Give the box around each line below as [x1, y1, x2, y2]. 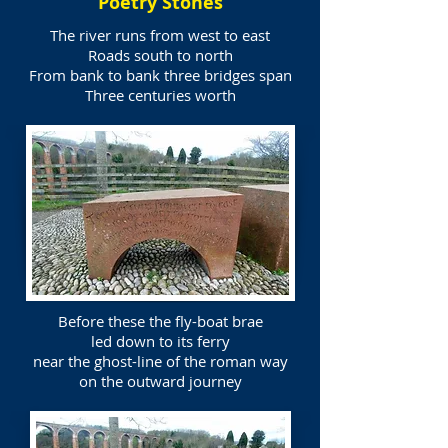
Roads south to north [87, 45, 233, 65]
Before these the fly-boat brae [57, 311, 263, 331]
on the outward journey [78, 371, 242, 391]
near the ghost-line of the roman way [32, 351, 288, 371]
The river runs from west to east [50, 25, 270, 45]
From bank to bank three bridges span [28, 65, 292, 85]
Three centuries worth [84, 85, 236, 105]
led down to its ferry [90, 331, 230, 351]
